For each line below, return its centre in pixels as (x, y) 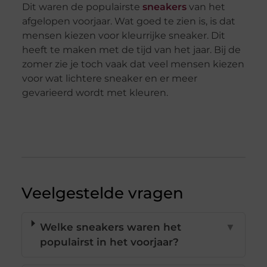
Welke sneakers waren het (110, 227)
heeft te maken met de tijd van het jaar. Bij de (131, 50)
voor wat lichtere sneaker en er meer (109, 79)
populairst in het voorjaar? (109, 242)
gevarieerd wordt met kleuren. (95, 93)
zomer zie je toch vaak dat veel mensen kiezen (133, 64)
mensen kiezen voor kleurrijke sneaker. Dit (123, 36)
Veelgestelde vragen (102, 193)
